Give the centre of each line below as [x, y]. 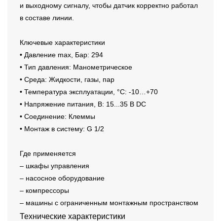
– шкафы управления [55, 166]
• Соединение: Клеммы [57, 117]
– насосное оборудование [62, 178]
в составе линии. [47, 18]
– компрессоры [44, 191]
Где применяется [48, 154]
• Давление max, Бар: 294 [61, 55]
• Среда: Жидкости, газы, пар [67, 80]
